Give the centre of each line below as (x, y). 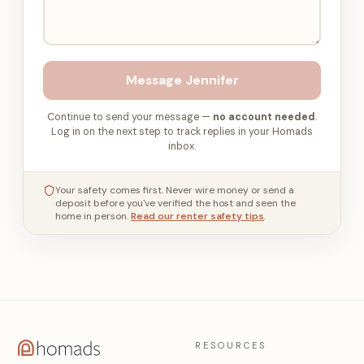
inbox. (182, 146)
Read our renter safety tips (197, 216)
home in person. (92, 216)
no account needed (264, 117)
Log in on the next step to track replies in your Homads (182, 132)
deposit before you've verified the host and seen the (175, 203)
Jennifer (212, 80)
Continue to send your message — (130, 117)
